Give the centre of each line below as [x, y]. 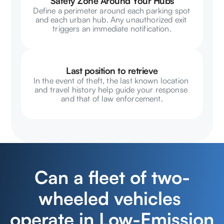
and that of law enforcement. [112, 98]
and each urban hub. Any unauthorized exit [111, 19]
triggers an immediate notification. [112, 28]
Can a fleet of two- [112, 177]
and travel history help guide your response [111, 89]
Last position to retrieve [112, 70]
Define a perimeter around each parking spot [112, 10]
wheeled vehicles [109, 198]
